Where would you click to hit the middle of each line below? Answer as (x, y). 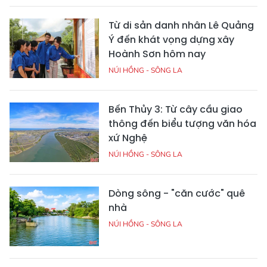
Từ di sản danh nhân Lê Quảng (181, 26)
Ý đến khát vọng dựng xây (171, 40)
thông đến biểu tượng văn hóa (182, 124)
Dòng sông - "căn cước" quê (177, 194)
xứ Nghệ (128, 138)
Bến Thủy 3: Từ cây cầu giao (176, 110)
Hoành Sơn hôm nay (157, 54)
